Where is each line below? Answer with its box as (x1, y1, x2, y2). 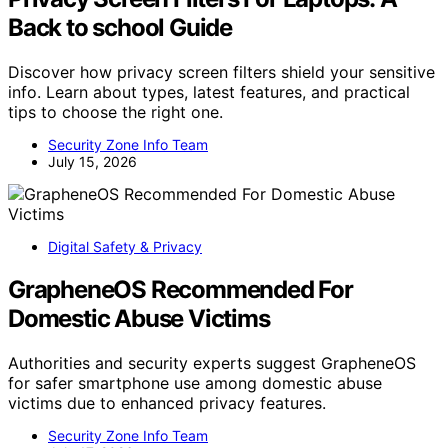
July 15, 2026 (48, 152, 137, 170)
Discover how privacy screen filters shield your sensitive (8, 61, 435, 82)
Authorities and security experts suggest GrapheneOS (8, 352, 416, 373)
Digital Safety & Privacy (48, 237, 202, 255)
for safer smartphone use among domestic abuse (8, 372, 382, 393)
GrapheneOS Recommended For (8, 274, 353, 304)
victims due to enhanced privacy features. (8, 392, 326, 413)
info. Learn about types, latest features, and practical (8, 81, 410, 102)
